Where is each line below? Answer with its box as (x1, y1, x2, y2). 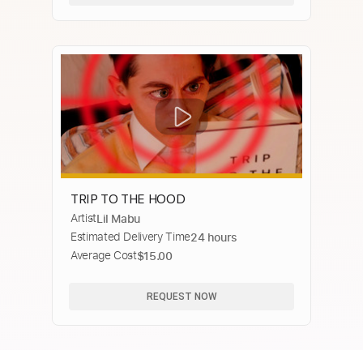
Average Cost (70, 248, 137, 263)
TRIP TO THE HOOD (70, 191, 186, 207)
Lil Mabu (96, 211, 141, 226)
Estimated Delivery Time (70, 229, 190, 244)
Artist (70, 211, 96, 225)
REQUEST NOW (146, 290, 217, 302)
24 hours (190, 229, 238, 245)
